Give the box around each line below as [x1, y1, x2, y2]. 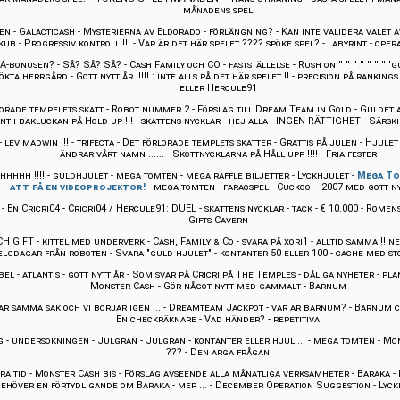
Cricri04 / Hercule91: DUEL [67, 203, 196, 215]
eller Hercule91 [179, 82, 257, 95]
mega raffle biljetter [186, 170, 289, 182]
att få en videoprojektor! [9, 181, 146, 194]
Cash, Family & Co [153, 236, 234, 248]
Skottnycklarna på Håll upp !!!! [171, 148, 318, 161]
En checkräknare [116, 313, 196, 326]
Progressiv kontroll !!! [24, 37, 130, 50]
